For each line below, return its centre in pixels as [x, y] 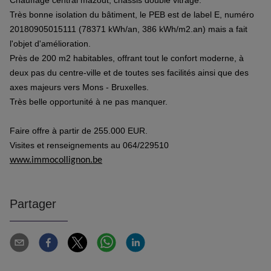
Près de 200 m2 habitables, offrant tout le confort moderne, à [127, 58]
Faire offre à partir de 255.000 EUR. [79, 131]
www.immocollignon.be [56, 161]
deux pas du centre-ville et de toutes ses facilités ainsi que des [129, 73]
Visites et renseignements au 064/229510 [89, 145]
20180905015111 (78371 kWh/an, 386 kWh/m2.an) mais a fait [129, 29]
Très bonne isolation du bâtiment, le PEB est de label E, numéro [132, 15]
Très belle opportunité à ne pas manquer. [89, 102]
